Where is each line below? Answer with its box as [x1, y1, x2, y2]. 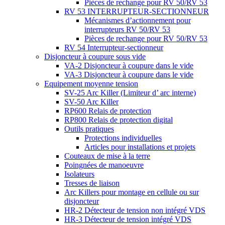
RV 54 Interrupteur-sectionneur [64, 43, 163, 52]
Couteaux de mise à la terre [64, 152, 150, 160]
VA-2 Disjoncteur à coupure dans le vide [64, 61, 193, 70]
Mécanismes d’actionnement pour [84, 16, 191, 25]
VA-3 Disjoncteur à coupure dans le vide [64, 70, 193, 79]
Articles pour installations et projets [84, 143, 195, 151]
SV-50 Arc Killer [64, 97, 119, 106]
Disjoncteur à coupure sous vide [44, 52, 146, 61]
